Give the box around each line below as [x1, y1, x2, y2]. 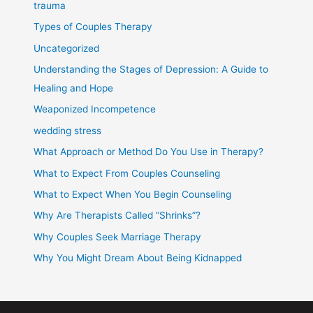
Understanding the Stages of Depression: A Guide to [34, 63, 269, 75]
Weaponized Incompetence [34, 103, 156, 115]
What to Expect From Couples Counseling [34, 167, 221, 179]
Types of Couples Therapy [34, 21, 153, 33]
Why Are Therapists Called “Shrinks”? [34, 210, 201, 221]
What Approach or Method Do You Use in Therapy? [34, 146, 264, 158]
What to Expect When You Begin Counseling [34, 188, 232, 200]
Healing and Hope [34, 82, 114, 94]
